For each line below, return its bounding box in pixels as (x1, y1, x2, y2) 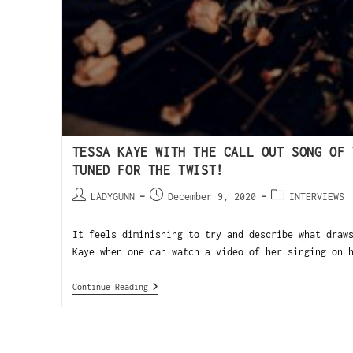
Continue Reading (72, 282, 148, 292)
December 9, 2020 (167, 191, 256, 203)
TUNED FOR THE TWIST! (72, 163, 224, 178)
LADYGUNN (90, 191, 135, 203)
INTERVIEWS (288, 191, 344, 203)
